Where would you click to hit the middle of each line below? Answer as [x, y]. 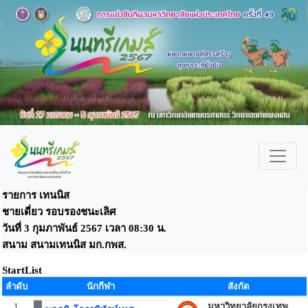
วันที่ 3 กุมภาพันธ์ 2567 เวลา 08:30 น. [84, 228]
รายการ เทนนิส [37, 195]
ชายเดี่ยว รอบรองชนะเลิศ [62, 212]
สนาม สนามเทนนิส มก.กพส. [64, 245]
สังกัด [238, 286]
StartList [22, 270]
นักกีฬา [100, 286]
